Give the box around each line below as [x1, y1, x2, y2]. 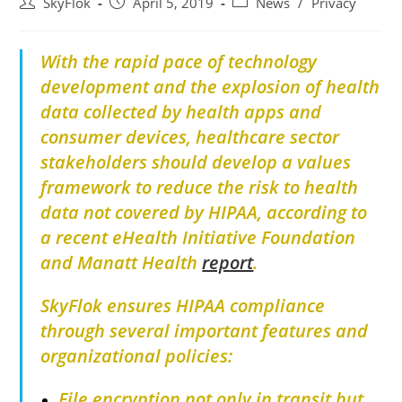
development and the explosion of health [40, 74, 380, 100]
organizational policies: [40, 344, 233, 369]
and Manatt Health [40, 250, 203, 275]
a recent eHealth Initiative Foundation [40, 225, 356, 250]
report [202, 250, 254, 275]
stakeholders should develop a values [40, 150, 352, 175]
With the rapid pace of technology [40, 49, 318, 74]
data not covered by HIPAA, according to [40, 200, 368, 225]
